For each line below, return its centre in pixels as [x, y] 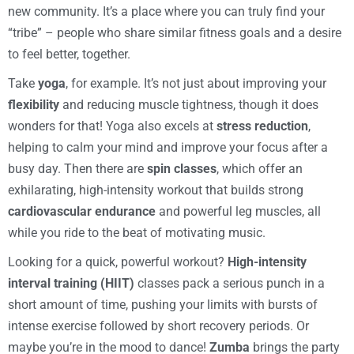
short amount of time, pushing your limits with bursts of [163, 305]
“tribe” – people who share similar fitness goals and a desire [175, 33]
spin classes [182, 169]
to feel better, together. [69, 55]
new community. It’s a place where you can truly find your [166, 12]
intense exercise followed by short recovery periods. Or [158, 326]
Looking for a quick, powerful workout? [118, 262]
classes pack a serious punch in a [230, 284]
